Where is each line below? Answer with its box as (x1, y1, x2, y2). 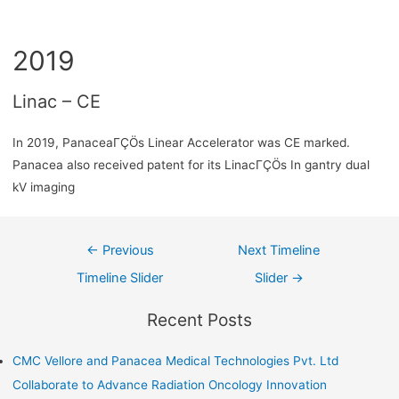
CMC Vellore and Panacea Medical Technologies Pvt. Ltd (12, 354, 338, 369)
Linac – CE (12, 90, 101, 112)
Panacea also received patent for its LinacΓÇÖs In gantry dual (12, 157, 370, 172)
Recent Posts (147, 309, 252, 331)
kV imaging (12, 179, 75, 194)
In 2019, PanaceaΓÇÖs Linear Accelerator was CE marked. (12, 134, 350, 150)
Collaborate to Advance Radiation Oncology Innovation (12, 378, 327, 393)
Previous (98, 241, 154, 258)
